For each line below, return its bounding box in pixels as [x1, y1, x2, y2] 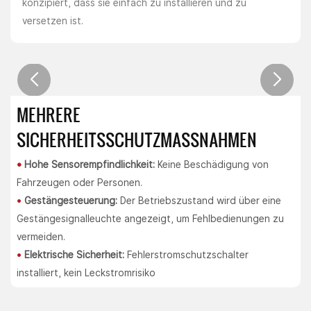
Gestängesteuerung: [24, 194, 117, 206]
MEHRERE [16, 102, 81, 127]
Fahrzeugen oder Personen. [16, 176, 142, 188]
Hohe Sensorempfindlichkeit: [24, 158, 155, 170]
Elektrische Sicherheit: [24, 249, 124, 260]
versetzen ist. [22, 15, 83, 27]
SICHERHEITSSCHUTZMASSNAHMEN [16, 127, 257, 152]
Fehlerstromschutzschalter [124, 249, 249, 260]
